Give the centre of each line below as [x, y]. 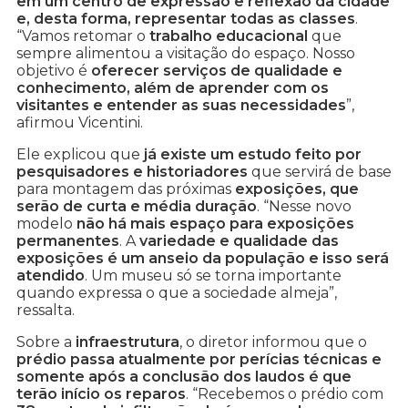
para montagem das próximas [126, 189]
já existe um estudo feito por [253, 155]
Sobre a [46, 342]
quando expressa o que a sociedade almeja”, [177, 293]
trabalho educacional [229, 36]
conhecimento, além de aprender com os [173, 88]
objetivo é [54, 71]
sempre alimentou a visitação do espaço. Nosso [186, 54]
